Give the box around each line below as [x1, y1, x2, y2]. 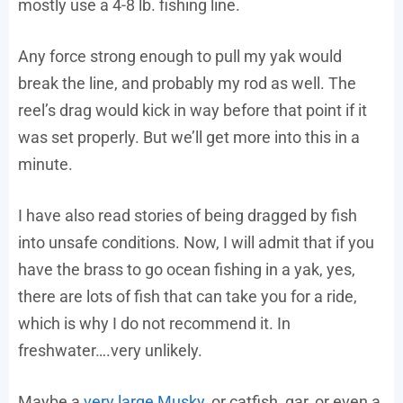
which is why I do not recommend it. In [18, 314, 291, 334]
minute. [18, 155, 73, 175]
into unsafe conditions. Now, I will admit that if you [18, 233, 374, 253]
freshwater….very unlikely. [18, 341, 202, 361]
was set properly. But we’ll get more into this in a [18, 128, 360, 148]
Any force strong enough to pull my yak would [18, 47, 342, 67]
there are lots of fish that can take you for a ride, [18, 287, 357, 307]
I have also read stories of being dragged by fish [18, 206, 357, 226]
